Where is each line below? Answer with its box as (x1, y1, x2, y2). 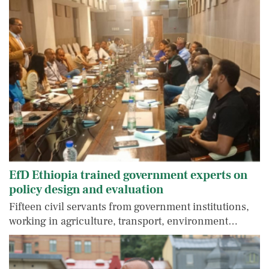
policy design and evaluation (9, 181, 163, 198)
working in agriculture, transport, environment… (9, 214, 238, 228)
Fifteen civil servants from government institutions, (9, 199, 249, 214)
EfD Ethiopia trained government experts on (9, 167, 247, 183)
